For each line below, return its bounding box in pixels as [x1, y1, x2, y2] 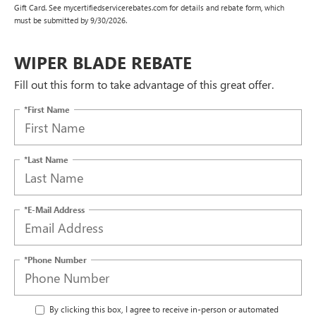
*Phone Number [24, 253, 87, 265]
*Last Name [24, 153, 68, 165]
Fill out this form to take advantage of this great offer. [14, 77, 274, 92]
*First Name [24, 103, 70, 115]
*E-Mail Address [24, 203, 85, 215]
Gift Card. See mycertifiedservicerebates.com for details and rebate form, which [14, 2, 284, 13]
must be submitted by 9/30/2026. [14, 15, 127, 26]
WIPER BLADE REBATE [14, 51, 192, 74]
